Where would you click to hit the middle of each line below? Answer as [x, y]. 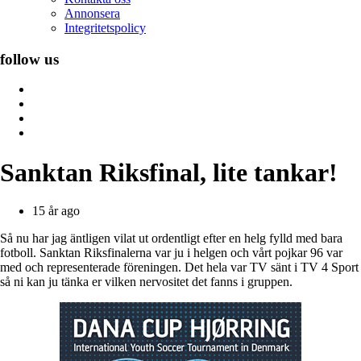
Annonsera [92, 13]
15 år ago [56, 211]
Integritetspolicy [105, 28]
